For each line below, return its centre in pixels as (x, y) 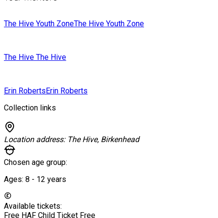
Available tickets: (33, 206)
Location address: (36, 139)
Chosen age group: (36, 162)
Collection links (30, 108)
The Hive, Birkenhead (103, 139)
